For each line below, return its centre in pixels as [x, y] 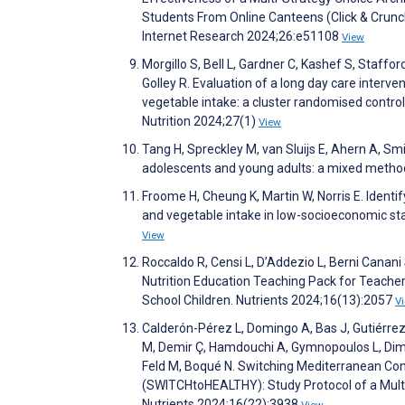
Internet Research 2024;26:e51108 [242, 36]
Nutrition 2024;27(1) [200, 121]
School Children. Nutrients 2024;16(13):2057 [268, 300]
